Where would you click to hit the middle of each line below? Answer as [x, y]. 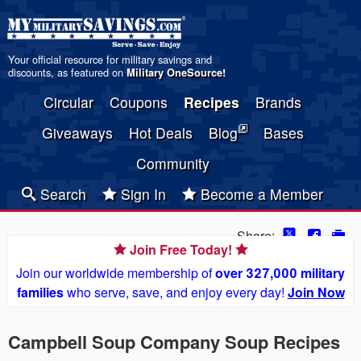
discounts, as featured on [67, 72]
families [40, 292]
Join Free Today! [180, 249]
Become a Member [260, 194]
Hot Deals [160, 133]
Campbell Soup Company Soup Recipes [174, 342]
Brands [278, 102]
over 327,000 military [280, 273]
